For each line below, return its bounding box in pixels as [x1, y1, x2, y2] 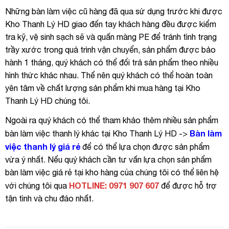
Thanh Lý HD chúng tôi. [5, 96, 90, 106]
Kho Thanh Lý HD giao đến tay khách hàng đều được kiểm [5, 19, 216, 29]
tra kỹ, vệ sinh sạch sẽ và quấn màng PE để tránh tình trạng [5, 32, 217, 42]
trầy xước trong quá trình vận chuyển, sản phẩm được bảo [5, 45, 216, 55]
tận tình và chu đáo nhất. [5, 193, 94, 203]
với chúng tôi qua [5, 180, 69, 190]
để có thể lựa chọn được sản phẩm [80, 142, 210, 151]
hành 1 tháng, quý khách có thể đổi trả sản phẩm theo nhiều [5, 58, 218, 67]
